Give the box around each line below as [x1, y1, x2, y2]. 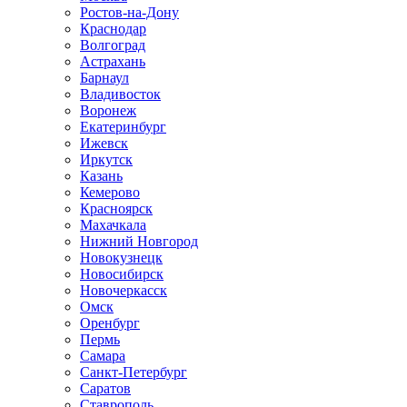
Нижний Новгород [80, 233, 198, 249]
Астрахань [80, 54, 145, 69]
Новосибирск [80, 266, 164, 282]
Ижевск [80, 135, 128, 151]
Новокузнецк [80, 250, 163, 265]
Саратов [80, 381, 131, 396]
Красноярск [80, 201, 153, 216]
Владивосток [80, 86, 161, 102]
